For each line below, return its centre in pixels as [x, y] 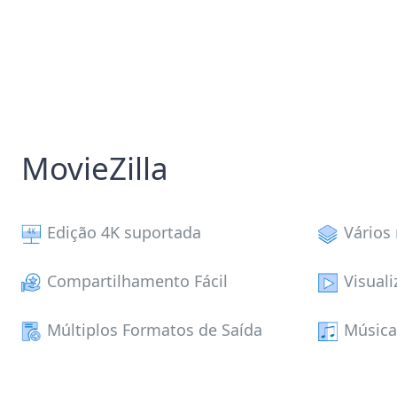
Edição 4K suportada [122, 232]
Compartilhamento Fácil [136, 281]
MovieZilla [95, 168]
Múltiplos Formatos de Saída [153, 330]
